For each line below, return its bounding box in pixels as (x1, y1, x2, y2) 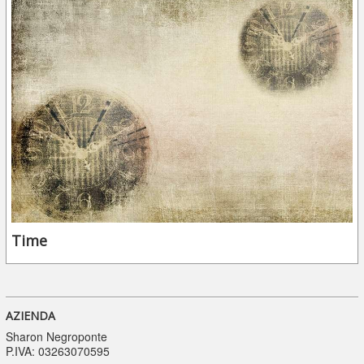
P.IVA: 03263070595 (5, 343, 110, 360)
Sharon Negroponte (5, 328, 107, 345)
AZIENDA (5, 308, 55, 324)
